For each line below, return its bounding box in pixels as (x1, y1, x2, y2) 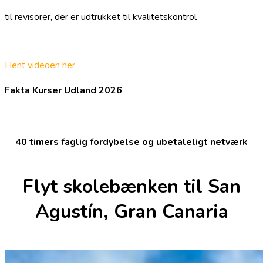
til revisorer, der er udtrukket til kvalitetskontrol (5, 11, 197, 24)
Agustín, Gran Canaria (35, 199, 228, 225)
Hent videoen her (5, 59, 75, 72)
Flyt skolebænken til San (22, 174, 241, 200)
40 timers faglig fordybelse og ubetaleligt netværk (15, 135, 248, 149)
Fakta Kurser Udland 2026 (5, 84, 122, 97)
